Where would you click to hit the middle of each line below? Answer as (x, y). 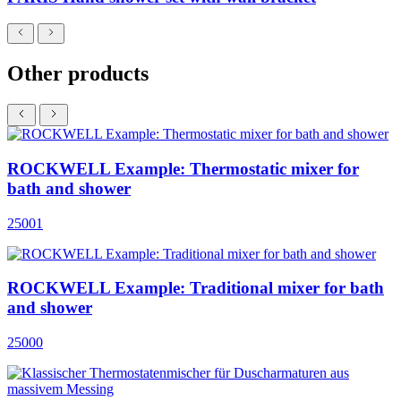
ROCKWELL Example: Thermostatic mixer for (183, 168)
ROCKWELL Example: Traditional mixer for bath (196, 288)
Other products (78, 74)
